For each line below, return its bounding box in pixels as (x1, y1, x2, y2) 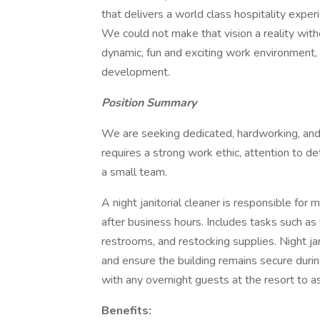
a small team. (101, 164, 167, 180)
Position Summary (101, 95, 196, 111)
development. (101, 64, 170, 80)
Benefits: (101, 303, 151, 319)
